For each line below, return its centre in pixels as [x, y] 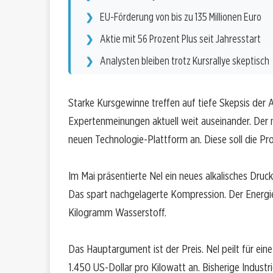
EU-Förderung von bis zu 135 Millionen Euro [181, 17]
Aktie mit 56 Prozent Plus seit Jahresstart [180, 39]
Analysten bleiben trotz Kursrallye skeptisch [185, 61]
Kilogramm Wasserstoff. [117, 213]
